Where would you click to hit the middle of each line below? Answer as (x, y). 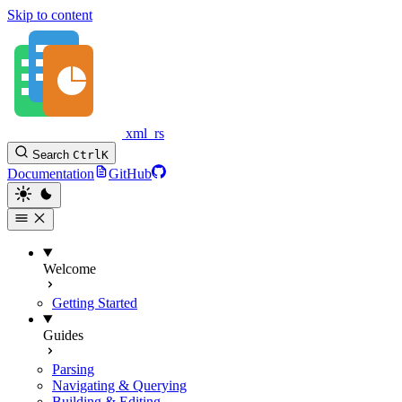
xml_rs (145, 133)
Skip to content (50, 15)
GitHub (130, 174)
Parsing (73, 369)
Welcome (70, 269)
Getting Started (95, 303)
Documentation (51, 174)
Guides (63, 335)
